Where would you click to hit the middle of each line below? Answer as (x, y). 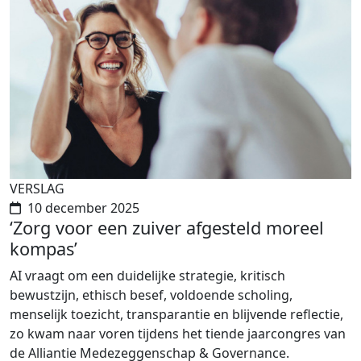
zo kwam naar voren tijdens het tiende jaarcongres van (178, 334)
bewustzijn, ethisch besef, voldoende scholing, (151, 295)
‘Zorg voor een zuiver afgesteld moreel (167, 228)
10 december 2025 (83, 208)
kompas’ (44, 249)
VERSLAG (37, 189)
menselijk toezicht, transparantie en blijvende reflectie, (176, 315)
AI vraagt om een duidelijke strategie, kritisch (147, 276)
